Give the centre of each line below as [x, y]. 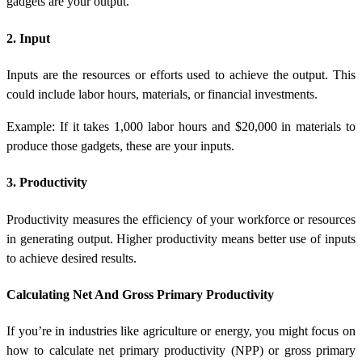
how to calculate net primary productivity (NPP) [135, 351]
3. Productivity [47, 183]
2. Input [28, 38]
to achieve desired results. [72, 258]
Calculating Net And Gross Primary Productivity [140, 294]
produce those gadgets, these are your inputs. [120, 145]
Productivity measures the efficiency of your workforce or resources [181, 219]
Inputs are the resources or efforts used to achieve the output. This [181, 74]
